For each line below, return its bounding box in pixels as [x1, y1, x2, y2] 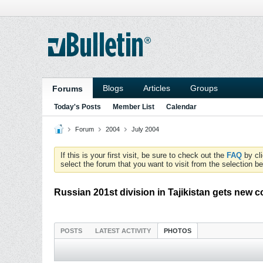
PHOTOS [164, 227, 191, 234]
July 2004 [131, 126, 159, 133]
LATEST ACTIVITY [95, 227, 151, 234]
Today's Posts [54, 103, 101, 111]
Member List [113, 103, 154, 111]
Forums [52, 84, 83, 93]
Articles [143, 83, 170, 93]
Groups [190, 83, 218, 93]
